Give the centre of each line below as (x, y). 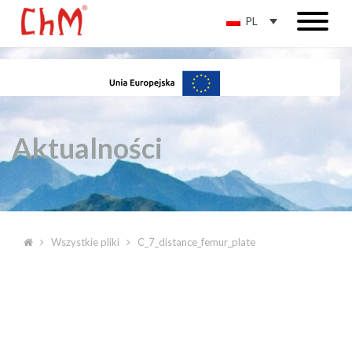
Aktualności (87, 148)
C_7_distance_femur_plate (196, 242)
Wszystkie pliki (85, 242)
